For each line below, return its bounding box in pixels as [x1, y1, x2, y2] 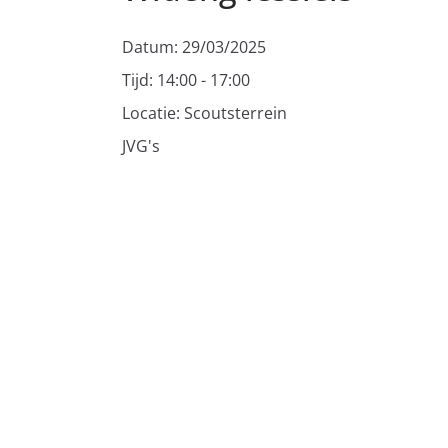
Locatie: [122, 102, 184, 124]
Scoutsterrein [184, 102, 287, 124]
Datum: [122, 36, 182, 58]
